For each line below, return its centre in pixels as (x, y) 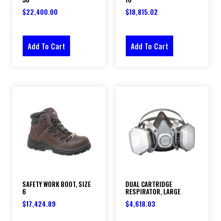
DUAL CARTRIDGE (149, 184)
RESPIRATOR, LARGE (153, 192)
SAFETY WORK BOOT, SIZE (56, 184)
